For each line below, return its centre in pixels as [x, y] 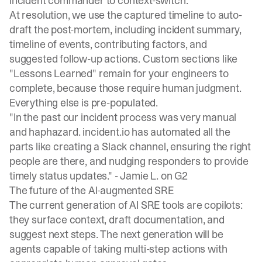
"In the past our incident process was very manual [123, 117]
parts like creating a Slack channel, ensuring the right [130, 146]
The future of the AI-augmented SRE [92, 190]
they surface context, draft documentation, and [117, 220]
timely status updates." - [65, 176]
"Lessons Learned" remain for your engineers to [119, 73]
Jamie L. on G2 [154, 176]
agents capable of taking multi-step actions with [118, 249]
